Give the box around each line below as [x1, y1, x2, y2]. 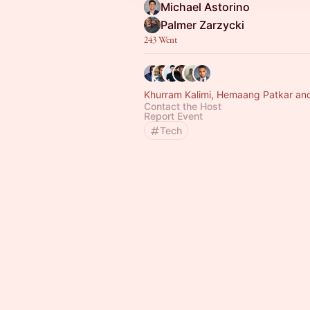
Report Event [144, 110, 203, 122]
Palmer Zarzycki [161, 18, 244, 32]
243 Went [144, 34, 177, 46]
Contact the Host [144, 100, 221, 112]
